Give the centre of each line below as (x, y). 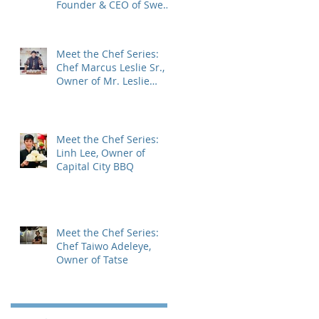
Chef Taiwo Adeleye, (104, 246)
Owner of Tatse (92, 260)
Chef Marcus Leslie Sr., (110, 67)
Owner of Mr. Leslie (103, 81)
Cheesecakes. (88, 94)
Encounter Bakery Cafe (110, 18)
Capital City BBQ (95, 166)
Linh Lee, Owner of (101, 153)
